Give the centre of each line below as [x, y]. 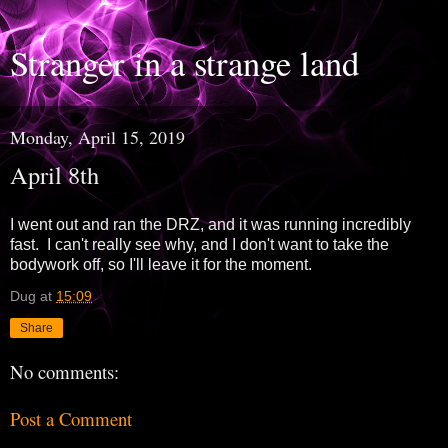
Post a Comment [71, 419]
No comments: [64, 372]
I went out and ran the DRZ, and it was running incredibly [210, 224]
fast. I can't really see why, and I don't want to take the [199, 244]
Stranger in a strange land [184, 63]
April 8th [54, 174]
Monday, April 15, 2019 [97, 137]
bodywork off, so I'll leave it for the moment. [161, 264]
